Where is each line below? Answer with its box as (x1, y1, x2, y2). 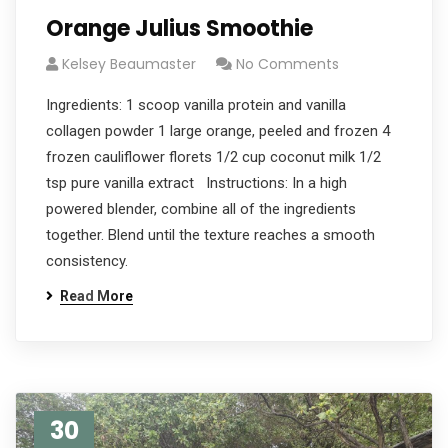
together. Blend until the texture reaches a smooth (46, 226, 375, 244)
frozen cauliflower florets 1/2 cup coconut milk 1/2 (46, 148, 381, 166)
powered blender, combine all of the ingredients (46, 200, 356, 218)
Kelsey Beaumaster (62, 54, 196, 74)
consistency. (46, 252, 128, 270)
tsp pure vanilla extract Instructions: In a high (46, 174, 347, 192)
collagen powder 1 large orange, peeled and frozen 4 (46, 122, 390, 140)
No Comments (236, 54, 339, 74)
